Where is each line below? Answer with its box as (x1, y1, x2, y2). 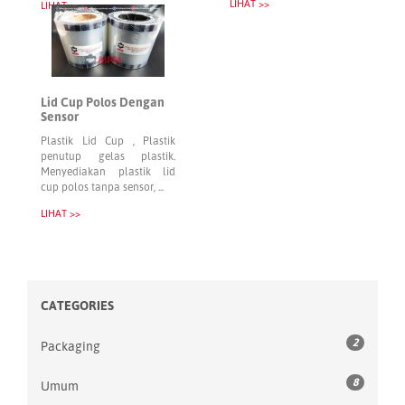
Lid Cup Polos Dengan (41, 94, 165, 109)
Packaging (41, 338, 100, 353)
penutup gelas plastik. (41, 149, 175, 163)
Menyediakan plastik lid (41, 165, 175, 178)
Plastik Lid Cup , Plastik (41, 134, 175, 147)
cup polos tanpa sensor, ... (41, 180, 164, 193)
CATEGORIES (41, 297, 114, 313)
